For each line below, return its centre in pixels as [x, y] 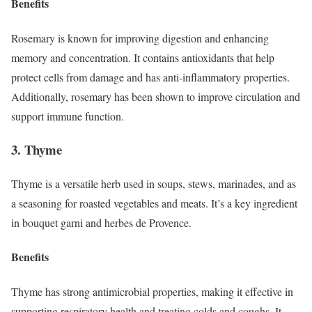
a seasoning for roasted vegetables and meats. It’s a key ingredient [154, 203]
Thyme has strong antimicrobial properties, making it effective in [152, 291]
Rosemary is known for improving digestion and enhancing [140, 38]
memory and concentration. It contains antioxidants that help [143, 57]
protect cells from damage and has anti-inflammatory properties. [150, 77]
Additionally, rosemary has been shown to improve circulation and [156, 96]
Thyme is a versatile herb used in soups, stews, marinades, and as [154, 184]
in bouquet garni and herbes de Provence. [101, 223]
